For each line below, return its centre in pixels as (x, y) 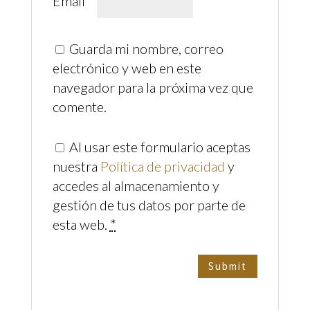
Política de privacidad (162, 166)
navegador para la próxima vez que (153, 87)
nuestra (76, 166)
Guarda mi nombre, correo (146, 48)
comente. (79, 106)
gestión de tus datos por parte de (149, 204)
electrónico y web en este (127, 67)
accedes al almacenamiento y (136, 185)
